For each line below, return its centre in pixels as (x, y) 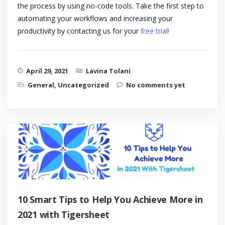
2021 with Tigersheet (64, 214)
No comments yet (156, 85)
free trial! (155, 31)
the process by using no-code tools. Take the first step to (111, 6)
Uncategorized (83, 85)
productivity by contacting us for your (79, 31)
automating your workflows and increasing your (95, 19)
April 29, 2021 (47, 71)
